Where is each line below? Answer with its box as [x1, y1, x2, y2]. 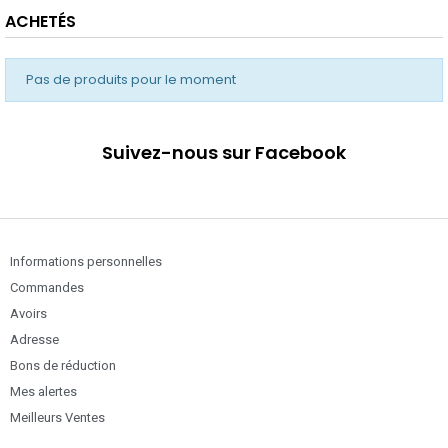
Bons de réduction [10, 358, 116, 374]
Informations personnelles [10, 254, 162, 270]
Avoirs [10, 306, 47, 322]
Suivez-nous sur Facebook [102, 140, 346, 166]
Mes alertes [10, 384, 77, 400]
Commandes [10, 280, 84, 296]
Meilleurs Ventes [10, 410, 105, 426]
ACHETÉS [5, 10, 76, 34]
